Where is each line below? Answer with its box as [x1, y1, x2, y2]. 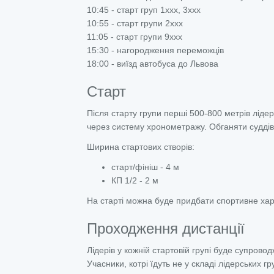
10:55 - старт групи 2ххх [87, 18, 183, 28]
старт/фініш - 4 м [111, 162, 179, 172]
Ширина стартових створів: [87, 142, 194, 152]
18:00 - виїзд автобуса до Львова [87, 59, 218, 68]
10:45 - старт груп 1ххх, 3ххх [87, 5, 201, 15]
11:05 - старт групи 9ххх [87, 32, 182, 42]
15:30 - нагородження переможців [87, 45, 224, 55]
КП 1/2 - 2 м [111, 176, 158, 185]
